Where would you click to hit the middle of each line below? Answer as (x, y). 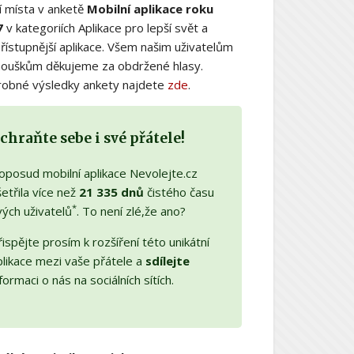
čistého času (179, 192)
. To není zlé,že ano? (131, 211)
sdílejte (167, 260)
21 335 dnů (111, 192)
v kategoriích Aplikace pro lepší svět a (105, 27)
